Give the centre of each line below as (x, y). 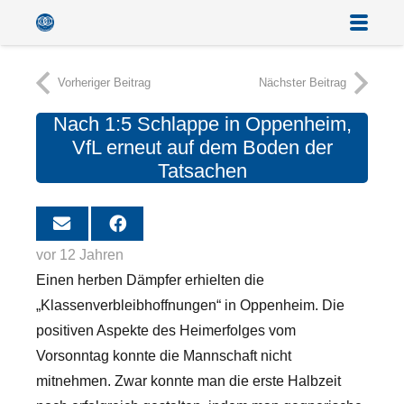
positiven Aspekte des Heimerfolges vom (166, 330)
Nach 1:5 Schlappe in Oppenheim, (202, 124)
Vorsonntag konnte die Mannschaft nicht (164, 355)
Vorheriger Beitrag (104, 83)
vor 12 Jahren (80, 254)
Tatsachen (202, 171)
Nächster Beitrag (303, 83)
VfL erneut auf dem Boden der (202, 147)
